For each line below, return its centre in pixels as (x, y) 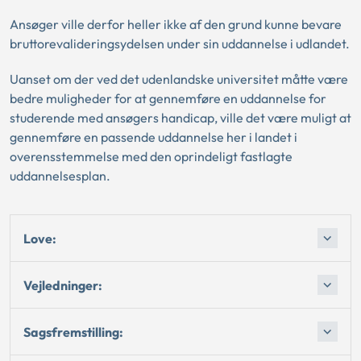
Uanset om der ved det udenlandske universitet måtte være (179, 79)
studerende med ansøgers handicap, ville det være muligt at (180, 118)
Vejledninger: (63, 285)
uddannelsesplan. (60, 176)
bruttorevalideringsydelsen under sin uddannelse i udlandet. (180, 44)
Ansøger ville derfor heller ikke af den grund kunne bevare (176, 24)
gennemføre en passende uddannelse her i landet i (154, 137)
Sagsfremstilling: (73, 332)
